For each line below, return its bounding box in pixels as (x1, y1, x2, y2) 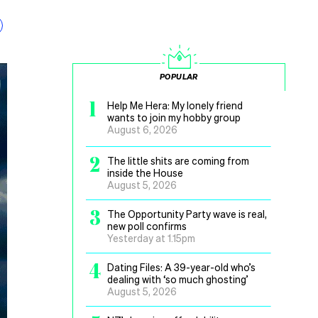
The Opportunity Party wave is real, (107, 207, 267, 220)
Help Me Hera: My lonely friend (107, 99, 243, 111)
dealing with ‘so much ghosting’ (107, 273, 248, 285)
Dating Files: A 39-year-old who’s (107, 261, 256, 273)
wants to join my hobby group (107, 111, 241, 124)
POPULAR (160, 72, 198, 82)
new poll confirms (107, 219, 187, 232)
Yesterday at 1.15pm (107, 231, 195, 244)
